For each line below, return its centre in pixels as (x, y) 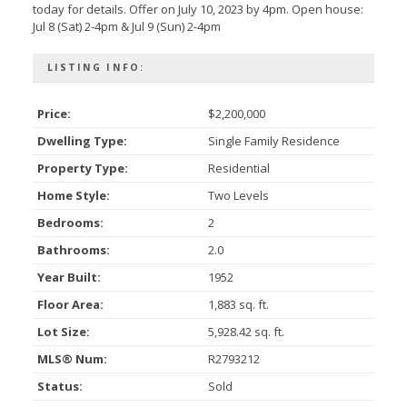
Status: (60, 386)
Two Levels (238, 195)
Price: (54, 113)
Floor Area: (70, 304)
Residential (238, 168)
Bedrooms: (70, 222)
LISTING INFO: (95, 67)
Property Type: (82, 168)
